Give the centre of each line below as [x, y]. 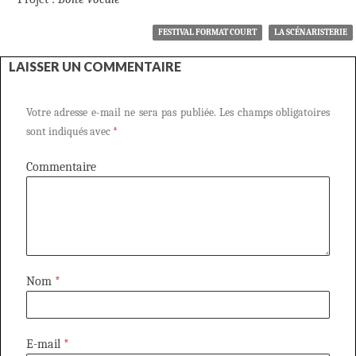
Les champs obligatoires [273, 112]
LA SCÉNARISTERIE [311, 32]
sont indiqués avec [70, 131]
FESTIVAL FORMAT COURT [207, 32]
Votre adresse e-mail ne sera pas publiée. [121, 112]
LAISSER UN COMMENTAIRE [95, 66]
